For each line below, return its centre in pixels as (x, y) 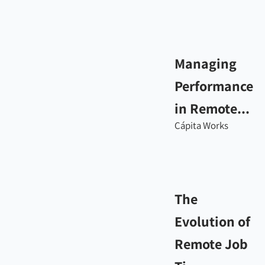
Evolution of (212, 221)
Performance (214, 86)
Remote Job (211, 244)
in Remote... (212, 108)
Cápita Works (201, 125)
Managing (206, 63)
